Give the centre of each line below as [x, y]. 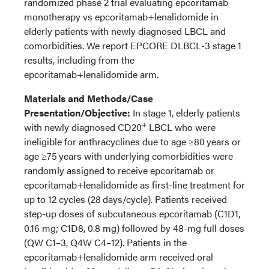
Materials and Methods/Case [89, 98]
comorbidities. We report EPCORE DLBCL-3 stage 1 [133, 45]
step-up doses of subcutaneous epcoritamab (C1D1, [132, 213]
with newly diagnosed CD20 [83, 127]
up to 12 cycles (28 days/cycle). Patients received [125, 199]
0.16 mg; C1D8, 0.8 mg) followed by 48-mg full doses [134, 228]
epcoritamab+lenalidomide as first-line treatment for [134, 185]
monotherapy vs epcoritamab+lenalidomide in [121, 17]
